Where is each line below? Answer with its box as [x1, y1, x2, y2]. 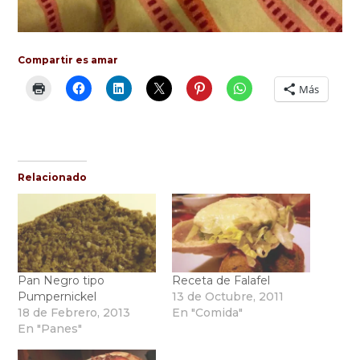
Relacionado [18, 170, 88, 183]
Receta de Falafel [172, 272, 270, 288]
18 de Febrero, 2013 [18, 305, 131, 320]
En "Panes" [18, 321, 83, 336]
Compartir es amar [18, 53, 119, 66]
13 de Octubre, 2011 [172, 288, 284, 304]
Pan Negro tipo [18, 272, 105, 288]
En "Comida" [172, 305, 243, 320]
